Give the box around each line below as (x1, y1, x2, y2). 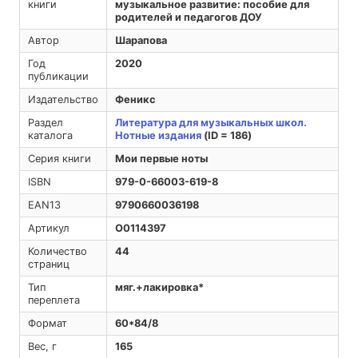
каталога (27, 129, 73, 142)
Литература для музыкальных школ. (114, 117, 307, 129)
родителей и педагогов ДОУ (114, 11, 262, 24)
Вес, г (27, 340, 57, 353)
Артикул (27, 222, 70, 235)
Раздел (27, 117, 63, 129)
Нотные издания (114, 129, 201, 142)
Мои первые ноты (114, 153, 208, 165)
